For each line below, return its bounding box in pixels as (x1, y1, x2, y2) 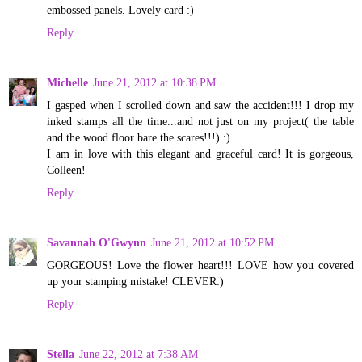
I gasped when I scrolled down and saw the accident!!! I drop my (47, 98, 354, 112)
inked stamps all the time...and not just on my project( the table (47, 114, 354, 128)
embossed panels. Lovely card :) (47, 2, 194, 16)
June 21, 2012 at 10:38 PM (93, 75, 216, 89)
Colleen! (47, 162, 86, 176)
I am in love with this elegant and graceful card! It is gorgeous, (47, 146, 354, 160)
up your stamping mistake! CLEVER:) (47, 274, 224, 288)
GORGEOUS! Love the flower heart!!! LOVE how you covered (47, 258, 354, 271)
